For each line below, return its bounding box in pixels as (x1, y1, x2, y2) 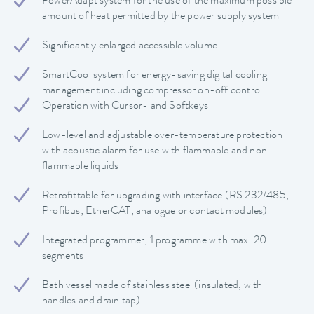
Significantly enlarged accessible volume (42, 41, 217, 53)
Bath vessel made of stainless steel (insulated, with (42, 280, 263, 292)
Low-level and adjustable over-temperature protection (42, 130, 283, 142)
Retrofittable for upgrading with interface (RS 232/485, (42, 191, 289, 203)
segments (42, 251, 84, 263)
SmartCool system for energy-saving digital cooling (42, 70, 268, 82)
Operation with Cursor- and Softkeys (42, 101, 208, 113)
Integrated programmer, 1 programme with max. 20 (42, 235, 267, 247)
